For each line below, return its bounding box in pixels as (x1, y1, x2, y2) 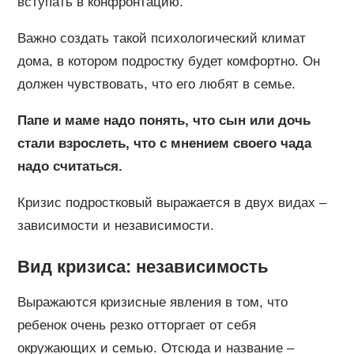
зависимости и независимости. (17, 217, 214, 233)
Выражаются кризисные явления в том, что (17, 294, 288, 310)
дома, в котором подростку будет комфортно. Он (17, 53, 320, 69)
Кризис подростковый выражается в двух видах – (17, 194, 326, 210)
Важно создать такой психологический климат (17, 30, 306, 46)
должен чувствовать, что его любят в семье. (17, 76, 296, 92)
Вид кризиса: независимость (17, 256, 269, 277)
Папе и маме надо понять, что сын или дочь (17, 112, 311, 128)
